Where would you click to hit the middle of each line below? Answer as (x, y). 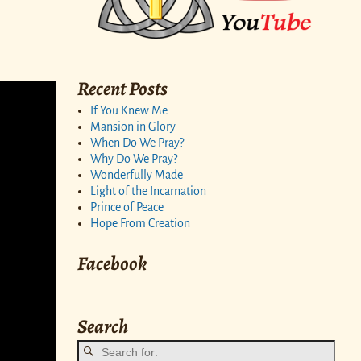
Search (103, 326)
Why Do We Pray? (134, 159)
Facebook (112, 264)
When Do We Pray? (137, 143)
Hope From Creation (140, 224)
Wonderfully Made (137, 175)
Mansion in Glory (133, 127)
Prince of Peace (127, 207)
